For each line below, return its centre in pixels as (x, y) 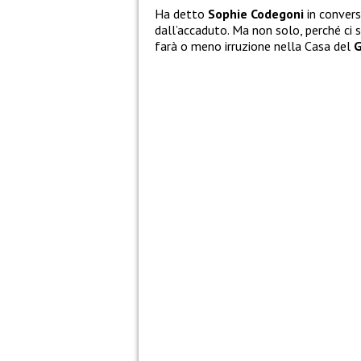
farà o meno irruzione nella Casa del (254, 46)
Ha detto (181, 14)
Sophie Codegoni (257, 14)
